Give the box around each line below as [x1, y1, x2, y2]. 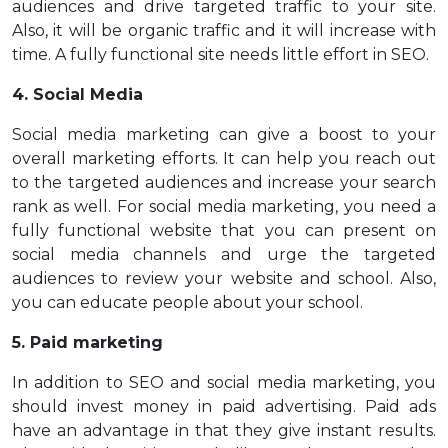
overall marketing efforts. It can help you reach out [12, 149, 436, 169]
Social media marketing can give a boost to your [12, 125, 436, 145]
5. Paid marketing [12, 333, 163, 353]
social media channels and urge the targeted [12, 245, 436, 265]
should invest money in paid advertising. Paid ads [12, 397, 436, 417]
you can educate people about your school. [12, 293, 363, 313]
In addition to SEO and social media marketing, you [12, 373, 436, 393]
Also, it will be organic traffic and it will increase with [12, 21, 436, 41]
